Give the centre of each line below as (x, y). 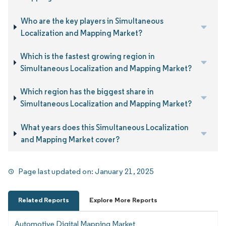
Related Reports (44, 200)
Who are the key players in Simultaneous (92, 21)
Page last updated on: (57, 172)
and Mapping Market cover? (70, 139)
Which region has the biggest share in (87, 92)
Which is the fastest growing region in (87, 56)
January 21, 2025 (124, 172)
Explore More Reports (123, 200)
